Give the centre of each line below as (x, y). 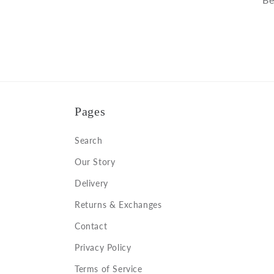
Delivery (91, 183)
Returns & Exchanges (118, 205)
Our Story (95, 162)
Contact (91, 226)
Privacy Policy (103, 247)
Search (89, 140)
